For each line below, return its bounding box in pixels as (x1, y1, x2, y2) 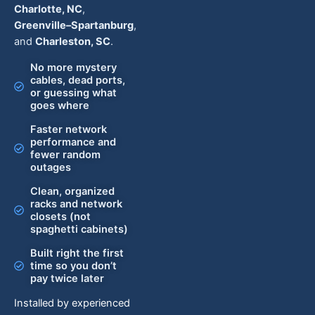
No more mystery (30, 61, 117, 74)
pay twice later (30, 272, 104, 285)
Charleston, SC (35, 35, 110, 48)
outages (30, 161, 71, 174)
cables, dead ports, (30, 74, 125, 86)
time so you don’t (30, 259, 117, 272)
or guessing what (30, 86, 117, 99)
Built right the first (30, 247, 124, 259)
